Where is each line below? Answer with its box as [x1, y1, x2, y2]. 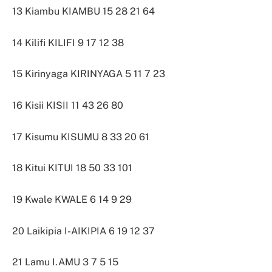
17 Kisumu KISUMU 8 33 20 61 [12, 131, 149, 143]
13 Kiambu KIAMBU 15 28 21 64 [12, 5, 155, 18]
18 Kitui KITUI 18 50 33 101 [12, 162, 132, 174]
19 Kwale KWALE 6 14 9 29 [12, 193, 132, 205]
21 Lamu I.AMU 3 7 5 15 [12, 256, 118, 268]
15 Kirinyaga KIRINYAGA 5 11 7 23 [12, 68, 165, 80]
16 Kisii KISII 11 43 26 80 [12, 100, 123, 112]
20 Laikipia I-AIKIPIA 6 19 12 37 [12, 225, 155, 237]
